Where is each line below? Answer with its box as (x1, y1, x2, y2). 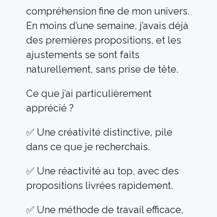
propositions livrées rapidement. (26, 180, 173, 191)
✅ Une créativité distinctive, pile (26, 126, 172, 138)
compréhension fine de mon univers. (26, 5, 189, 17)
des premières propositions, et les (26, 34, 181, 46)
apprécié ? (26, 102, 74, 114)
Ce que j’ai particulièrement (26, 88, 152, 99)
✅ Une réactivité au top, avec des (26, 165, 179, 177)
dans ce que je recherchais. (26, 141, 150, 153)
